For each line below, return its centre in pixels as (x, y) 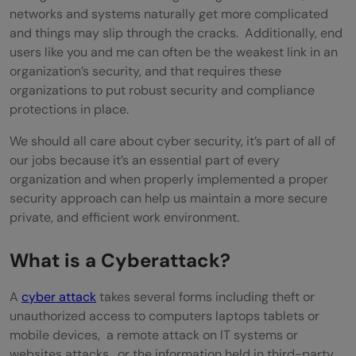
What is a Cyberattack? (122, 260)
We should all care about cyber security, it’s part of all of (172, 141)
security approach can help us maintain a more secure (168, 198)
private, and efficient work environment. (124, 217)
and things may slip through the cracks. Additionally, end (176, 33)
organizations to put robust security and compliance (162, 90)
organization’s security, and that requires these (145, 71)
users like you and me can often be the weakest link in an (174, 52)
